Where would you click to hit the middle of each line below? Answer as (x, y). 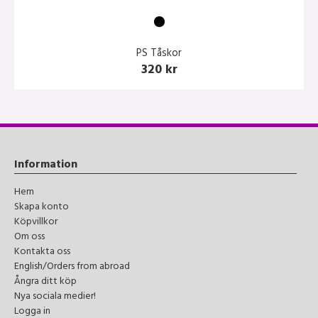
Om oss (29, 238)
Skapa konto (42, 208)
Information (46, 166)
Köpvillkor (36, 223)
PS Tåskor (159, 54)
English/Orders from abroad (72, 268)
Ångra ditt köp (45, 283)
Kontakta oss (42, 253)
